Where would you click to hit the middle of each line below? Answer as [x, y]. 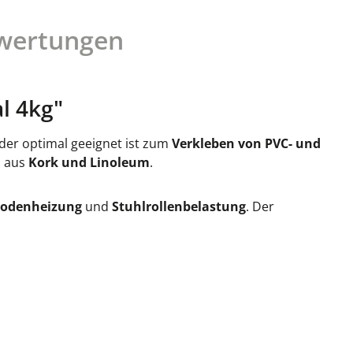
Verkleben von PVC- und [246, 143]
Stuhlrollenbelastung [179, 206]
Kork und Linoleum [89, 162]
